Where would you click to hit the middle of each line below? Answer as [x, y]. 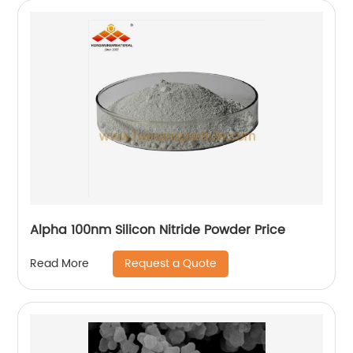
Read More [60, 264]
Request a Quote [171, 263]
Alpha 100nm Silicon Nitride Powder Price [158, 230]
